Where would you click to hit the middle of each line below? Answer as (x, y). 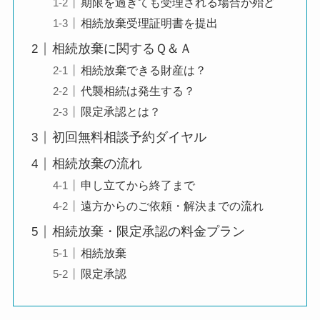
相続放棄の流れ (97, 164)
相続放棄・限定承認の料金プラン (148, 232)
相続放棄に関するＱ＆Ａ (122, 49)
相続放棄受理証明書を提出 (149, 23)
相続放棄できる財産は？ (143, 70)
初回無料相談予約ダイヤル (129, 137)
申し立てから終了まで (137, 185)
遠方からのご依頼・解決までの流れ (172, 206)
